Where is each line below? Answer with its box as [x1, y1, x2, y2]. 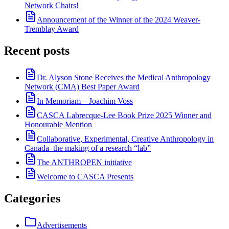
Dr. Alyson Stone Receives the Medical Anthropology [37, 73, 211, 82]
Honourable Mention [25, 120, 92, 129]
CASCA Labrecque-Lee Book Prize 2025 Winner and [37, 110, 212, 120]
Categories [4, 191, 60, 205]
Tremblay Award [25, 24, 79, 33]
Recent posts [4, 43, 70, 57]
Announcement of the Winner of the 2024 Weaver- [37, 15, 200, 24]
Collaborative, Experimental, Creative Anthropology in [37, 134, 214, 143]
